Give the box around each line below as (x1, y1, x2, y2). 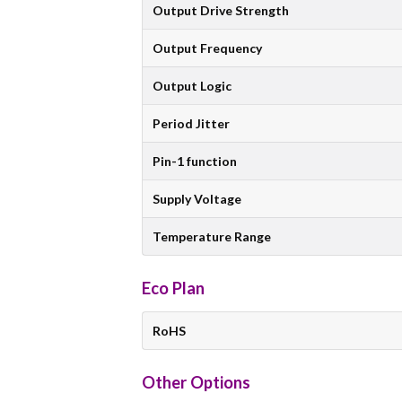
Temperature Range (153, 228, 271, 244)
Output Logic (153, 77, 232, 93)
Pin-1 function (153, 153, 237, 169)
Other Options (142, 372, 250, 393)
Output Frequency (153, 39, 262, 56)
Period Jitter (153, 115, 230, 131)
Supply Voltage (153, 190, 241, 206)
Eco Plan (142, 278, 205, 299)
